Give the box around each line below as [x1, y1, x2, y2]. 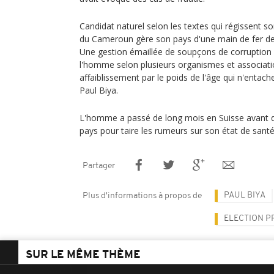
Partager [83, 161, 115, 171]
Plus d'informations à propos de [83, 191, 202, 201]
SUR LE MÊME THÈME [26, 250, 141, 261]
